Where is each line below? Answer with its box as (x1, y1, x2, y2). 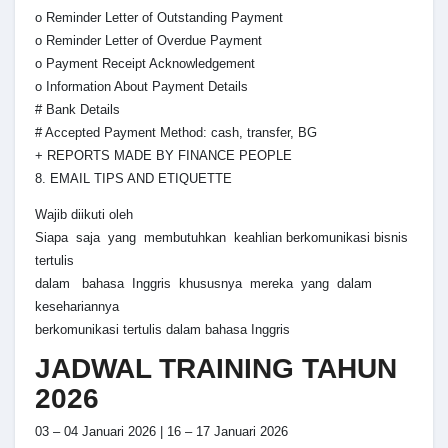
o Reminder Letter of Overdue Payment (35, 32, 262, 48)
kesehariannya (35, 298, 119, 314)
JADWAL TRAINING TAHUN (35, 352, 397, 384)
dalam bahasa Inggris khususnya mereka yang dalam (35, 275, 376, 291)
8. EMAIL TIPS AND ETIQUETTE (35, 170, 232, 186)
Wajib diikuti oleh (35, 206, 133, 222)
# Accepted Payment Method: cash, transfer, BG (35, 124, 317, 140)
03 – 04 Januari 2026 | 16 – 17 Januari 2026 (35, 424, 288, 440)
